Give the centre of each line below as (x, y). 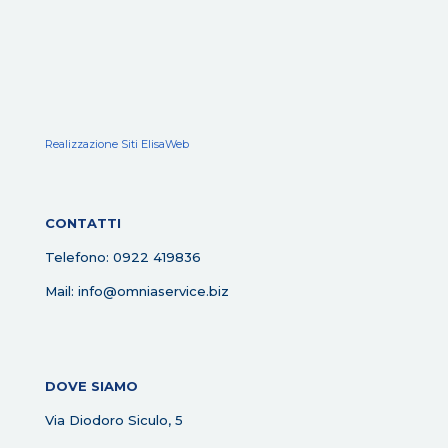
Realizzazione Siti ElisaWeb (117, 144)
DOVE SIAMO (91, 386)
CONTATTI (83, 223)
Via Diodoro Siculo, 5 (114, 420)
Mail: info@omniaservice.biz (137, 291)
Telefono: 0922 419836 (123, 257)
